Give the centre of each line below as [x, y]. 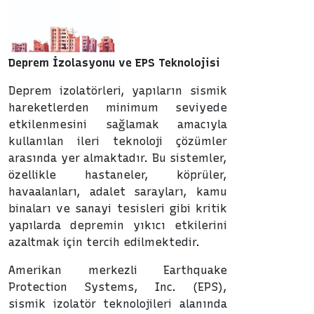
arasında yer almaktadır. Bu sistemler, [118, 158]
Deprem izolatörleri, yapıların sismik [118, 90]
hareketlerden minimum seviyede [118, 107]
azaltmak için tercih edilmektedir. [104, 242]
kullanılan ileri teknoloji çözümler [118, 141]
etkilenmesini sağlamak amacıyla [118, 124]
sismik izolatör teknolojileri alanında [118, 303]
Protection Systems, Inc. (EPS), [118, 287]
